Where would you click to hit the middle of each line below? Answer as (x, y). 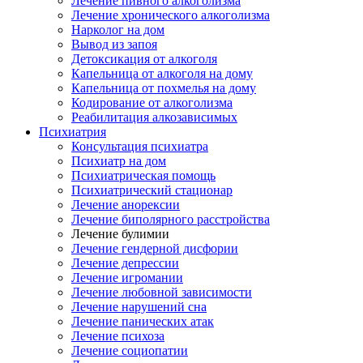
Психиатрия (73, 132)
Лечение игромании (127, 278)
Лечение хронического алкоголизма (171, 15)
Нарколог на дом (118, 30)
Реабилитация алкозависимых (154, 117)
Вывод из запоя (114, 44)
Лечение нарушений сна (139, 307)
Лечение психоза (118, 336)
